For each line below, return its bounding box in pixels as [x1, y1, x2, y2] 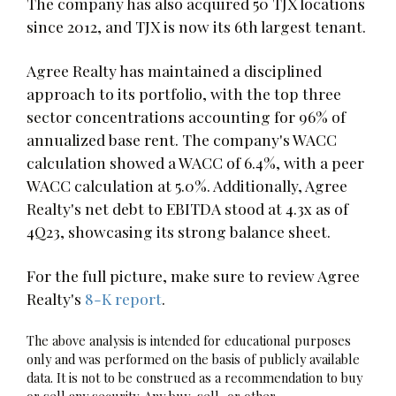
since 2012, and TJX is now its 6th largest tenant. [27, 15, 366, 36]
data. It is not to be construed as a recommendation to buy [27, 368, 362, 386]
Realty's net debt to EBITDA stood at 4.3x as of [27, 197, 348, 218]
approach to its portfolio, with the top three [27, 82, 341, 103]
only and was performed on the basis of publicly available [27, 349, 360, 368]
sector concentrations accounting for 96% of [27, 105, 346, 126]
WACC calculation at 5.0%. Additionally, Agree [27, 174, 347, 195]
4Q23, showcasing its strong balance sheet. [27, 220, 331, 241]
